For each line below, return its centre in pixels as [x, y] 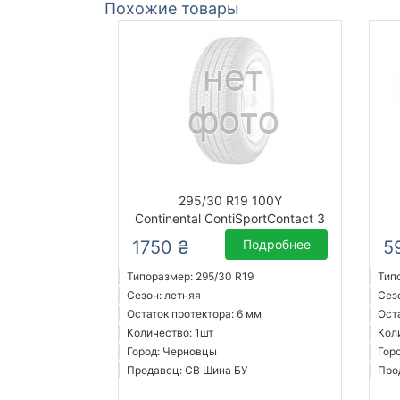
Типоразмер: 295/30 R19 [190, 277]
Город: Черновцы [172, 352]
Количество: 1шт [170, 333]
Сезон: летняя [164, 296]
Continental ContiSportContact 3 [230, 219]
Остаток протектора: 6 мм [194, 314]
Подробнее [276, 245]
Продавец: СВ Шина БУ [187, 371]
